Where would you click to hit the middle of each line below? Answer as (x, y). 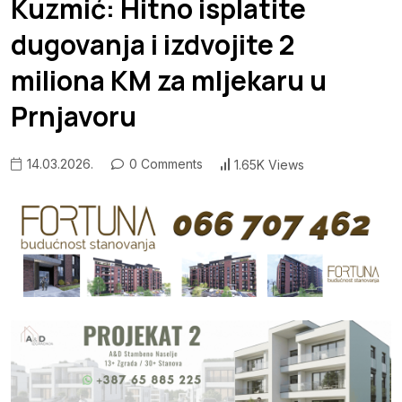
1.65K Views (269, 164)
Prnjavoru (74, 117)
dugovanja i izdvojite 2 (153, 45)
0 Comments (164, 164)
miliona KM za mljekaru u (169, 81)
